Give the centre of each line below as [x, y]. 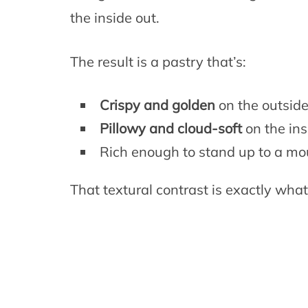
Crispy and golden [157, 105]
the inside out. [115, 18]
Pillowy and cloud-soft [171, 129]
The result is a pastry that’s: [158, 62]
